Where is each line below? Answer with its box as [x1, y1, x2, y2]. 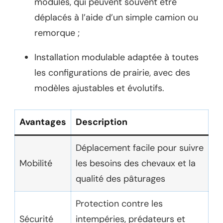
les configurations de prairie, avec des [34, 66, 190, 79]
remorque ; [34, 26, 80, 39]
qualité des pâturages [76, 172, 165, 185]
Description [76, 115, 127, 128]
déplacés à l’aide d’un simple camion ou [34, 11, 198, 23]
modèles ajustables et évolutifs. [34, 82, 164, 94]
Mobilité [19, 157, 52, 169]
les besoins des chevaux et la [76, 157, 196, 169]
